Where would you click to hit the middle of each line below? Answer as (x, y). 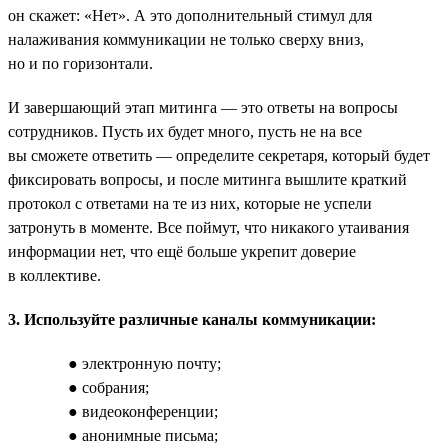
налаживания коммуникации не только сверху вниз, (186, 39)
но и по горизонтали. (80, 63)
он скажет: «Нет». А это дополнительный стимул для (190, 15)
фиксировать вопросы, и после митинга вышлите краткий (207, 179)
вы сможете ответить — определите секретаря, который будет (219, 155)
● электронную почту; (144, 363)
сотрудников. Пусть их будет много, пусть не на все (185, 131)
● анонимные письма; (143, 435)
